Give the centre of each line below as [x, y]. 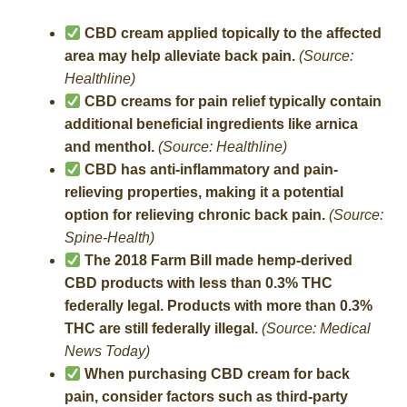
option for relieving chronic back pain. [194, 215]
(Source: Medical [314, 329]
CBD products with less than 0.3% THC [198, 283]
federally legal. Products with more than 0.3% [218, 306]
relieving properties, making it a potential [203, 193]
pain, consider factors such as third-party [206, 397]
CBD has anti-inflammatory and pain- [209, 170]
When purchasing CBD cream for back [215, 374]
